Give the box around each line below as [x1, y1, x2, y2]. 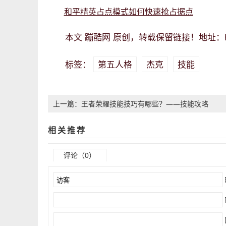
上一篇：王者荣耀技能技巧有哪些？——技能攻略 [52, 99, 208, 108]
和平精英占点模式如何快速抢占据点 [64, 6, 193, 17]
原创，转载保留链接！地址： [110, 33, 224, 42]
